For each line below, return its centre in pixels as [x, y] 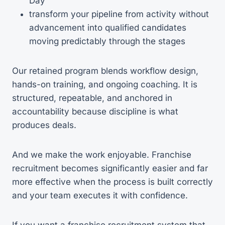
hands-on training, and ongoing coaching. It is [105, 84]
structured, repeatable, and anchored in [92, 98]
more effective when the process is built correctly [113, 182]
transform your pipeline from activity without [119, 14]
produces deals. [44, 125]
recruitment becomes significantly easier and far [110, 168]
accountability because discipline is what [95, 111]
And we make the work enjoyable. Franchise [102, 154]
